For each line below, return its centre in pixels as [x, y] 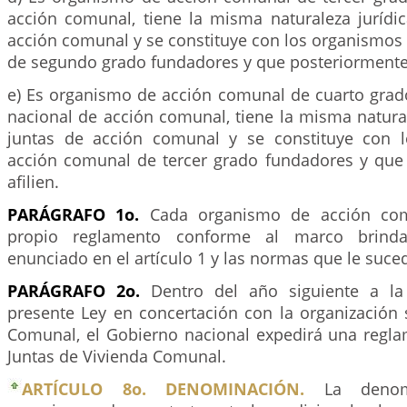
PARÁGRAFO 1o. [74, 214]
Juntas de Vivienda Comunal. [117, 356]
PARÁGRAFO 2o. [74, 291]
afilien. [33, 182]
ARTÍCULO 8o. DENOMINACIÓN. [163, 389]
